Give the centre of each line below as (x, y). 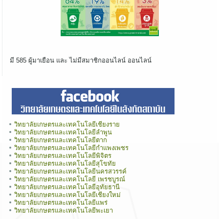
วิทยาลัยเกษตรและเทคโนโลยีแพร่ (61, 203)
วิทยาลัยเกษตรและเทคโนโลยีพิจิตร (63, 156)
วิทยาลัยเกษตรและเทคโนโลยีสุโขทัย (65, 164)
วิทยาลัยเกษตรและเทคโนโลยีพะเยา (64, 211)
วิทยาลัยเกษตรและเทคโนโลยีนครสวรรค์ (71, 172)
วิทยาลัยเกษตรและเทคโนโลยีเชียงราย (67, 125)
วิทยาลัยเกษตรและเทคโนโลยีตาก (61, 140)
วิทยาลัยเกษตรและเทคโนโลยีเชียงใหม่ (68, 195)
